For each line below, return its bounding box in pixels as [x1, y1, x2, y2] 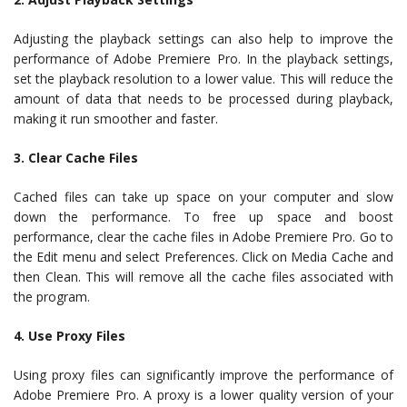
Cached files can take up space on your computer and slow [14, 187, 393, 205]
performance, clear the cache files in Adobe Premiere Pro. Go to [14, 227, 393, 245]
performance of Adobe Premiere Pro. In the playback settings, [14, 49, 393, 67]
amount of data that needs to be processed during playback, [14, 89, 393, 107]
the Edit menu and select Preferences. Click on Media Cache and [14, 247, 393, 265]
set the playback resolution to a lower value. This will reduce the [14, 69, 393, 87]
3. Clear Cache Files [14, 148, 138, 166]
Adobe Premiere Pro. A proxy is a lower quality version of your [14, 385, 393, 403]
